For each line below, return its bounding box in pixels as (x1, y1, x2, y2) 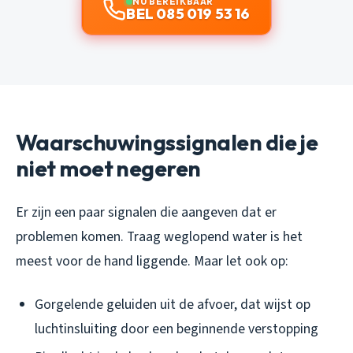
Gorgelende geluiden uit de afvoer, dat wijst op (35, 294, 310, 314)
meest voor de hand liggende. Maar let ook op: (16, 251, 288, 271)
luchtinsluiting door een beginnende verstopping (35, 318, 318, 339)
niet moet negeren (16, 154, 201, 182)
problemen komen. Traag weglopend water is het (16, 226, 303, 247)
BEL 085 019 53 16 (126, 4, 251, 23)
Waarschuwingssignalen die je (16, 128, 318, 156)
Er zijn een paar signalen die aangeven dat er (16, 202, 277, 222)
